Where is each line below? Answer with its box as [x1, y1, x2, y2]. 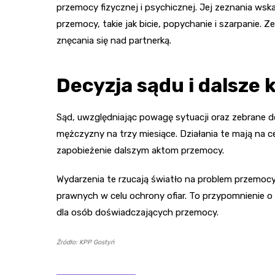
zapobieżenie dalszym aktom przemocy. [56, 144, 224, 156]
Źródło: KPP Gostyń [56, 238, 114, 246]
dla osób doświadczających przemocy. [56, 206, 219, 218]
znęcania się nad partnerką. [56, 34, 171, 46]
